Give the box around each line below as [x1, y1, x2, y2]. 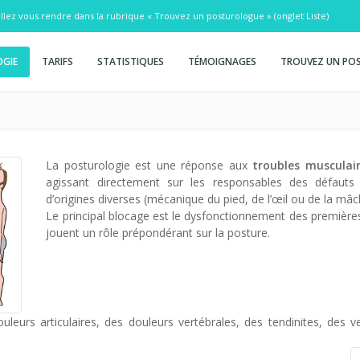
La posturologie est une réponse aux [46, 157, 253, 173]
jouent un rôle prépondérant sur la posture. [46, 225, 271, 240]
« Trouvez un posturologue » [147, 10, 272, 22]
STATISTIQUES [97, 55, 164, 68]
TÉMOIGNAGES [188, 55, 256, 68]
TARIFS [42, 55, 73, 68]
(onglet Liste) [272, 10, 329, 22]
